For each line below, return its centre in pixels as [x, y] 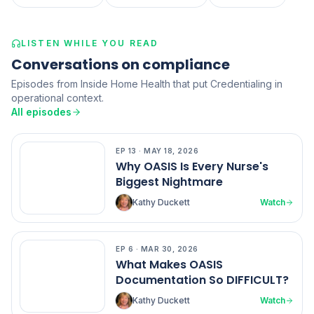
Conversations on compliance [121, 64]
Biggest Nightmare [169, 182]
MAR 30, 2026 [169, 249]
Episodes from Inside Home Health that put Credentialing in [147, 84]
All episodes [41, 112]
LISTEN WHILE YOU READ [90, 43]
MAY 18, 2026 [171, 151]
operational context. [57, 98]
